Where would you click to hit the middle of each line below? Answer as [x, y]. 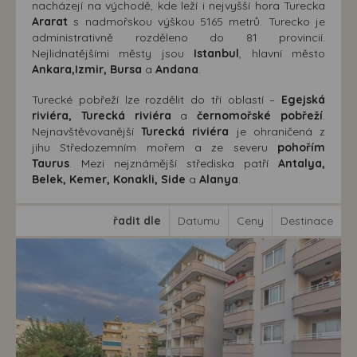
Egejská [303, 100]
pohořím [301, 147]
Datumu [199, 221]
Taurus [51, 163]
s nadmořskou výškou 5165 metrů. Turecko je [196, 22]
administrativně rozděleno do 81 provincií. [178, 37]
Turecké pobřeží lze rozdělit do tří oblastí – [157, 100]
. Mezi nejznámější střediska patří [174, 163]
